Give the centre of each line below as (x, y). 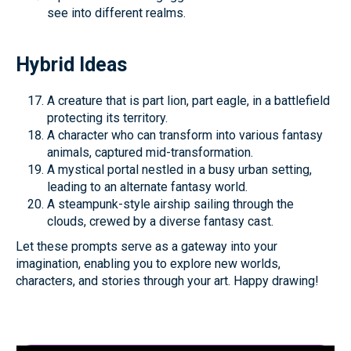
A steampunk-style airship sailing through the (170, 204)
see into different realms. (116, 13)
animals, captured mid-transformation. (150, 152)
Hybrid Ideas (71, 65)
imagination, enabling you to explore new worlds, (148, 264)
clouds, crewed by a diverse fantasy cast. (160, 221)
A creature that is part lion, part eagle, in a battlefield (188, 101)
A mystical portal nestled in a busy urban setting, (179, 170)
